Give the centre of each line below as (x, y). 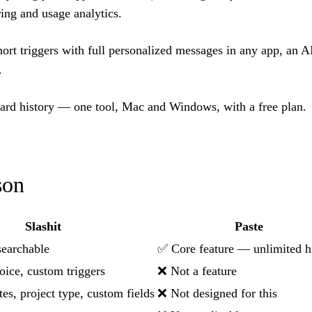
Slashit (43, 227)
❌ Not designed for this (217, 294)
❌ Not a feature (197, 271)
